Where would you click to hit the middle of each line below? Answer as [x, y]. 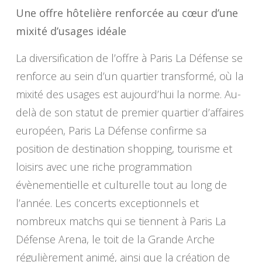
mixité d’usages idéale [71, 31]
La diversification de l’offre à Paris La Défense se [129, 58]
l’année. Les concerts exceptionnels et [107, 203]
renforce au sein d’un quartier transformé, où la [129, 76]
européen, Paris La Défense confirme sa [111, 131]
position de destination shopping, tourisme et [124, 149]
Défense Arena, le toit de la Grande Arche [115, 239]
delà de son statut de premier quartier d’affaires [130, 113]
